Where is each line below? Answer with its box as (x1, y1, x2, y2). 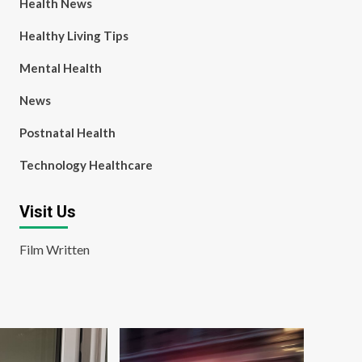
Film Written (19, 242, 90, 257)
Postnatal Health (19, 125, 116, 140)
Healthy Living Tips (19, 28, 128, 43)
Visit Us (19, 202, 76, 221)
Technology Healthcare (19, 158, 153, 172)
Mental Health (19, 61, 102, 75)
